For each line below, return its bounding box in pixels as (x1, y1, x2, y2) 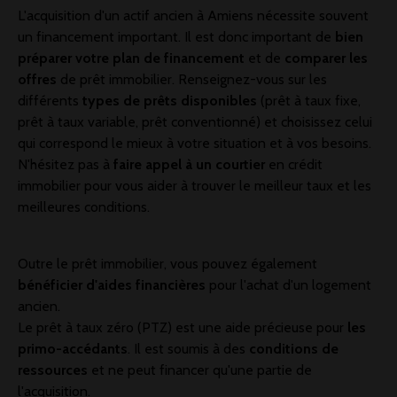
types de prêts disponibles (82, 92, 257, 110)
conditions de (249, 340, 339, 358)
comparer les (281, 50, 368, 67)
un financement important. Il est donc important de (18, 28, 335, 46)
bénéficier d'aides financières (18, 276, 209, 294)
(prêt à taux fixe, (257, 92, 361, 110)
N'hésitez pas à (18, 156, 113, 174)
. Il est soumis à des (128, 340, 249, 358)
